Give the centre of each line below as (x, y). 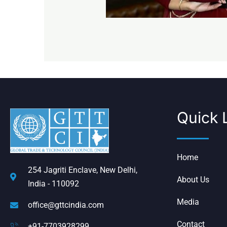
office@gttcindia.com (66, 205)
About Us (193, 179)
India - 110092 (53, 184)
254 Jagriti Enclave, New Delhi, (83, 170)
